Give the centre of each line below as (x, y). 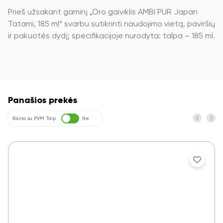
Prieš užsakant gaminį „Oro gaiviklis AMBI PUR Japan (103, 13)
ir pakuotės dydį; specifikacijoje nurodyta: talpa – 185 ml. (111, 37)
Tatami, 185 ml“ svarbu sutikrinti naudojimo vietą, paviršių (111, 25)
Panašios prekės (43, 101)
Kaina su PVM (28, 119)
